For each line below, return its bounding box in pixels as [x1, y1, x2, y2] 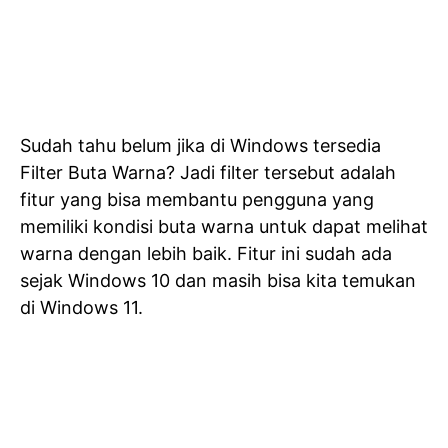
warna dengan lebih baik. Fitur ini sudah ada [20, 243, 392, 264]
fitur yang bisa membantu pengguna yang [20, 189, 374, 210]
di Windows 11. [20, 297, 143, 318]
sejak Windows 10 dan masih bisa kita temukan [20, 270, 416, 291]
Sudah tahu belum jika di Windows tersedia [20, 135, 381, 156]
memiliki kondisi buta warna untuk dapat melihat [20, 216, 428, 237]
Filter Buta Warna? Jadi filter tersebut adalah [20, 162, 396, 183]
